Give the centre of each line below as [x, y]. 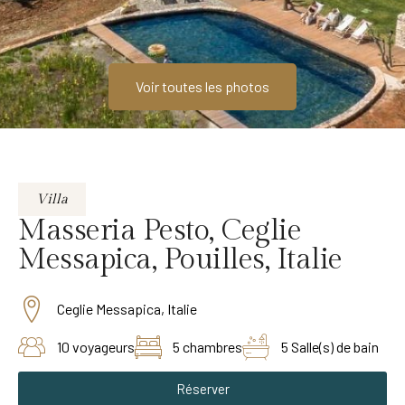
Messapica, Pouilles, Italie [180, 260]
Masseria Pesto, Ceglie [160, 231]
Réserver [202, 389]
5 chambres [207, 347]
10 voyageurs [95, 347]
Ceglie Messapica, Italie [127, 309]
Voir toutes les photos [202, 87]
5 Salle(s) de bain [330, 347]
